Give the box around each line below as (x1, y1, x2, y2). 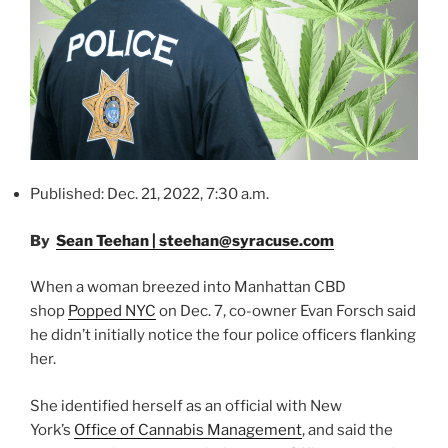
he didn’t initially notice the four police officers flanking (30, 326, 416, 345)
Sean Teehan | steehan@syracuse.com (56, 231, 334, 250)
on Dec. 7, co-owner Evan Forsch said (156, 302, 416, 321)
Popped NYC (68, 302, 156, 321)
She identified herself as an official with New (30, 396, 342, 415)
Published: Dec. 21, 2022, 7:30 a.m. (30, 185, 269, 204)
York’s (30, 420, 74, 439)
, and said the (302, 420, 393, 439)
